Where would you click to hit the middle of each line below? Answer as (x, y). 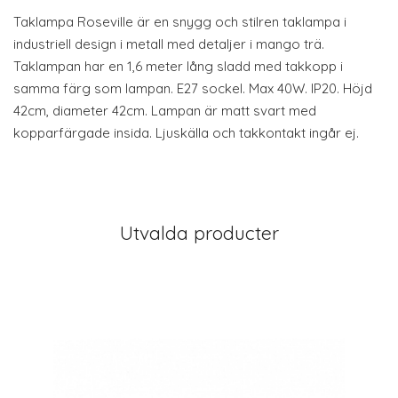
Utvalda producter (199, 233)
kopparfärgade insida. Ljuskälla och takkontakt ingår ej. (186, 133)
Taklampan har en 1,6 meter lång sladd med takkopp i (178, 66)
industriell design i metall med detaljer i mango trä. (169, 44)
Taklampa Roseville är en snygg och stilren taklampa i (180, 22)
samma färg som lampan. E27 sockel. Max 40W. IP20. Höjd (193, 88)
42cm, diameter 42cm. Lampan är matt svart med (165, 111)
